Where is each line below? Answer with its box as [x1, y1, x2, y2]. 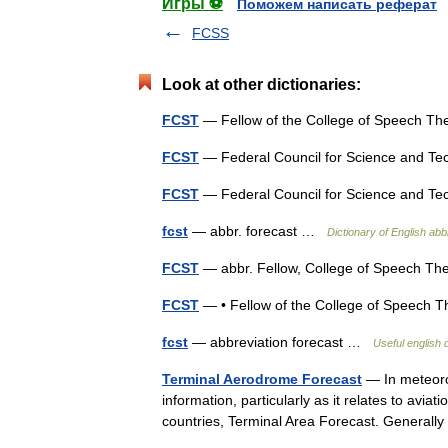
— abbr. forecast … [188, 223, 327, 239]
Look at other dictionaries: [162, 76, 361, 93]
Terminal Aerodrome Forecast [162, 371, 362, 387]
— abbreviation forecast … [188, 334, 373, 350]
